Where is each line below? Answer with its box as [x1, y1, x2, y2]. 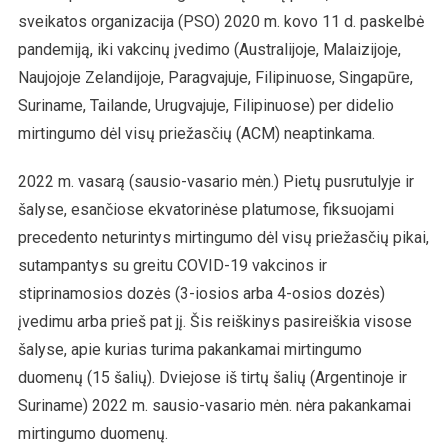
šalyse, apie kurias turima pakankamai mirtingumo [17, 339, 362, 359]
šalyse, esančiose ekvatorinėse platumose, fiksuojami [17, 199, 394, 219]
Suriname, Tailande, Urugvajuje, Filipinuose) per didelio [17, 95, 394, 115]
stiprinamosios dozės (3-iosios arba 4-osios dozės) [17, 283, 385, 303]
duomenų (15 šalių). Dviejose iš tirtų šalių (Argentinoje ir [17, 367, 407, 387]
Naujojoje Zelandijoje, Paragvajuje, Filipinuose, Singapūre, [17, 67, 413, 87]
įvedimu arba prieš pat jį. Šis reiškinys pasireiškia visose [17, 311, 412, 331]
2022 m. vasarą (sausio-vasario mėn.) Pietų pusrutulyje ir [17, 171, 414, 191]
